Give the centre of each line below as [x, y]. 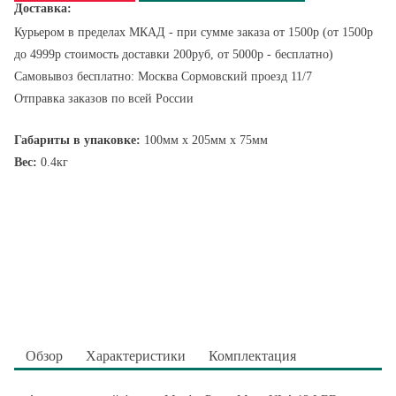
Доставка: [43, 8]
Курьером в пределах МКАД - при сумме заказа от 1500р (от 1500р [194, 32]
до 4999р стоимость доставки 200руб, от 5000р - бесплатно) [174, 54]
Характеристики [136, 356]
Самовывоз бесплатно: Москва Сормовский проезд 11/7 [163, 76]
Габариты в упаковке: [77, 140]
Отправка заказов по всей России [104, 99]
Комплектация [252, 356]
